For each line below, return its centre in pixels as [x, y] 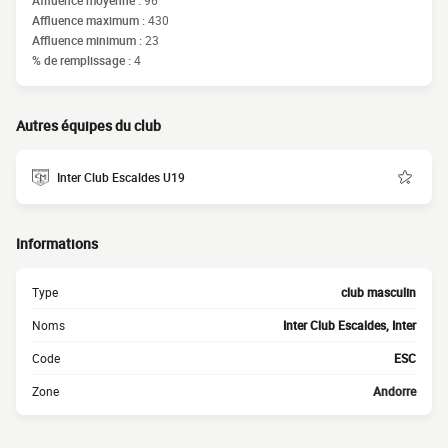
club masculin [378, 292]
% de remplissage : [83, 60]
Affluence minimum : [88, 40]
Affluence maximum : [90, 20]
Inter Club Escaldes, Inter [349, 325]
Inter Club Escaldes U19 [121, 176]
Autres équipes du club [88, 125]
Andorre [394, 391]
